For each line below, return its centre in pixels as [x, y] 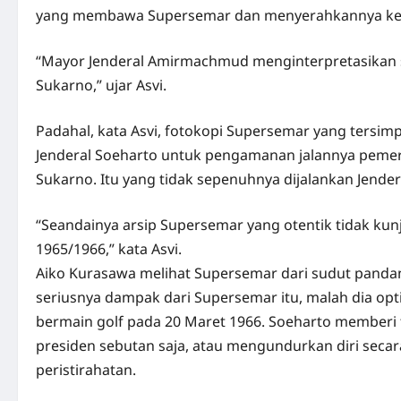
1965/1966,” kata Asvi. [109, 249]
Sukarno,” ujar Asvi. [101, 85]
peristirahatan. [86, 370]
